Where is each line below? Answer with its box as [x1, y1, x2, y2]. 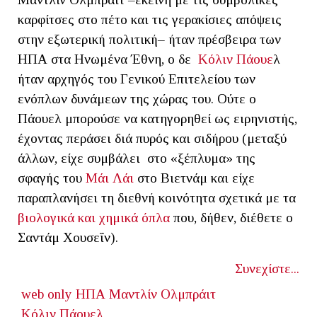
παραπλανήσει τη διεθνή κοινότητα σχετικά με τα [18, 190, 296, 205]
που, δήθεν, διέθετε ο [173, 209, 293, 225]
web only [21, 286, 72, 301]
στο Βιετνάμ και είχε [134, 170, 255, 185]
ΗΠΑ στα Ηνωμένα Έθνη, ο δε [18, 51, 198, 67]
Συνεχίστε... [235, 260, 299, 276]
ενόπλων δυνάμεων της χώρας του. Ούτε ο [18, 91, 256, 106]
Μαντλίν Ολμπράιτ [108, 286, 216, 301]
